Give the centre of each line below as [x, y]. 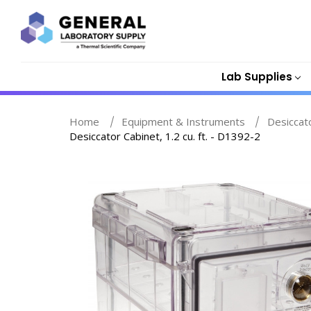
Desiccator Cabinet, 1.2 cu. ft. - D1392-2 [165, 136]
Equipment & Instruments [183, 121]
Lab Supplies [257, 76]
